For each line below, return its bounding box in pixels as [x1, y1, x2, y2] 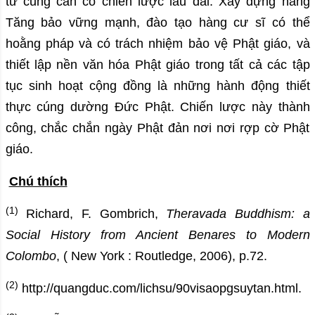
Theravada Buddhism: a [166, 207, 310, 221]
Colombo [5, 249, 56, 264]
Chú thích [8, 174, 67, 189]
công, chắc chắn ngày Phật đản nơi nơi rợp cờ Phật [5, 121, 310, 136]
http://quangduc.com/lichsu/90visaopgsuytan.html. [18, 281, 302, 296]
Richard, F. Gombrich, [18, 207, 167, 221]
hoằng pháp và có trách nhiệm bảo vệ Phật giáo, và [5, 37, 310, 51]
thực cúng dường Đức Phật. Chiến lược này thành [5, 100, 310, 115]
